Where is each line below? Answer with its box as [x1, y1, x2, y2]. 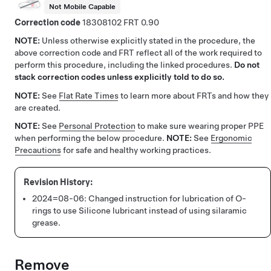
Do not [234, 60, 260, 70]
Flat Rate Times [59, 90, 119, 100]
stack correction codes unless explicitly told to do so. [15, 72, 224, 82]
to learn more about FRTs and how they [119, 90, 269, 100]
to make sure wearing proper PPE [135, 121, 264, 131]
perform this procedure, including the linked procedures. [15, 60, 234, 70]
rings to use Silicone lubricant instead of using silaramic [32, 205, 247, 215]
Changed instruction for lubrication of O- [88, 193, 246, 203]
